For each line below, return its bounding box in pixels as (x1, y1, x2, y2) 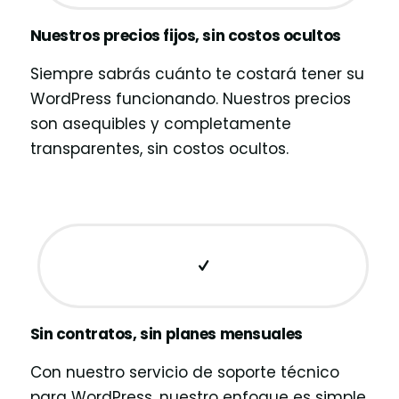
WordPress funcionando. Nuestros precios (29, 88, 351, 110)
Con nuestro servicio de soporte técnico (29, 362, 339, 384)
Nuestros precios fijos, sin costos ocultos (29, 25, 341, 47)
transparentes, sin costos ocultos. (29, 138, 289, 160)
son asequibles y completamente (29, 113, 291, 135)
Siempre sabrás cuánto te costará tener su (29, 63, 364, 85)
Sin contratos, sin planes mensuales (29, 323, 303, 346)
